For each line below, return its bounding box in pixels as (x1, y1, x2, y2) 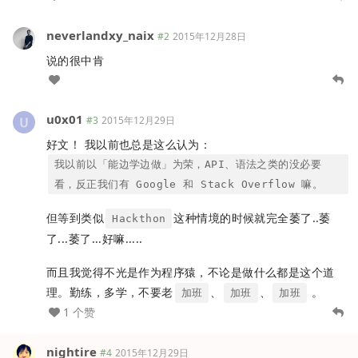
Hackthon (112, 213, 166, 225)
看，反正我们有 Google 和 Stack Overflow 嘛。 (54, 178, 324, 191)
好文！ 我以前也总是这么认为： (46, 137, 212, 153)
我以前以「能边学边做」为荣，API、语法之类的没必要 (54, 158, 321, 171)
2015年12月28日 (173, 30, 246, 44)
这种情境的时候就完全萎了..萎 (173, 210, 331, 226)
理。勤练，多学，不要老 (46, 284, 173, 300)
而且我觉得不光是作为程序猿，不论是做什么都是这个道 (46, 264, 335, 280)
